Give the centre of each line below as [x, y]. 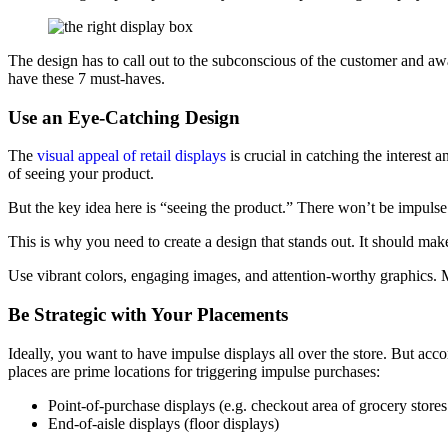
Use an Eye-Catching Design [124, 117]
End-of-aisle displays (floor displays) [163, 423]
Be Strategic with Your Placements [148, 315]
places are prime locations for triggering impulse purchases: [194, 371]
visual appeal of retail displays [131, 156]
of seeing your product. [81, 174]
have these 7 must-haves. [86, 78]
